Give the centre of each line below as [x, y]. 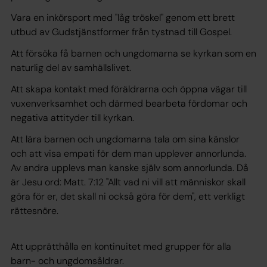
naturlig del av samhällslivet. [71, 67]
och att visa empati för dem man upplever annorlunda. [128, 153]
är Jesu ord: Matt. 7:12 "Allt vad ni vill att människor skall [128, 182]
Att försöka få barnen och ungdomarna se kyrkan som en [133, 53]
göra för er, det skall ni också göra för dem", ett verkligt [128, 196]
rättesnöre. [132, 210]
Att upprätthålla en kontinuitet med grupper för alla [121, 246]
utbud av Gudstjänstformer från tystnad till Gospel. [121, 32]
